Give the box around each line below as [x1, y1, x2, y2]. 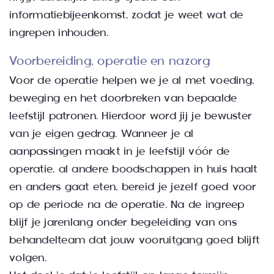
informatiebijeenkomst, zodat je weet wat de [9, 9, 243, 22]
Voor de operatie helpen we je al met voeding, [9, 74, 254, 87]
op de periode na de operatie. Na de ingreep [9, 198, 245, 212]
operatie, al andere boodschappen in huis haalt [9, 163, 257, 176]
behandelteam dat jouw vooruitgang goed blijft [9, 234, 260, 247]
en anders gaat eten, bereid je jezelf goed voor [9, 180, 256, 194]
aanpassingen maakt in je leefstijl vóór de [9, 145, 230, 158]
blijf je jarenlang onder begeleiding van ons [9, 216, 237, 229]
